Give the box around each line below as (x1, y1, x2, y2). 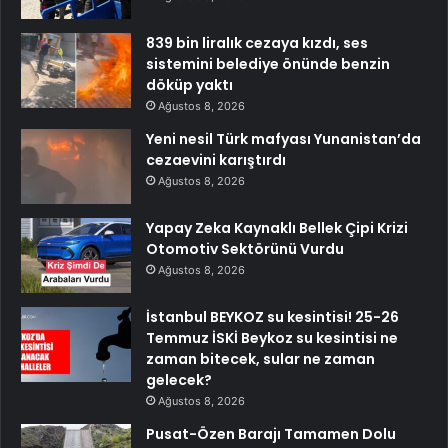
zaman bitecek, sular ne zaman (146, 349, 375, 370)
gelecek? (146, 370, 212, 391)
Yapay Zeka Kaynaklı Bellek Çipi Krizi (146, 218, 408, 239)
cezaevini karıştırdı (146, 150, 286, 171)
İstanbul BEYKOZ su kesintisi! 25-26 (146, 307, 399, 328)
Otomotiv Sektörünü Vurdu (146, 239, 344, 260)
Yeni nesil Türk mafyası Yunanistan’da (146, 129, 421, 150)
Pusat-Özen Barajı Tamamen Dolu (146, 424, 396, 445)
